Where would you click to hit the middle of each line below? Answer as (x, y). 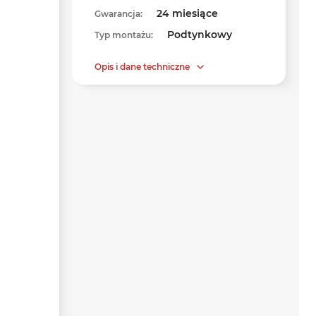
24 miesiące (187, 13)
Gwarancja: (119, 14)
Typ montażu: (124, 35)
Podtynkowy (200, 35)
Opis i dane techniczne (142, 67)
